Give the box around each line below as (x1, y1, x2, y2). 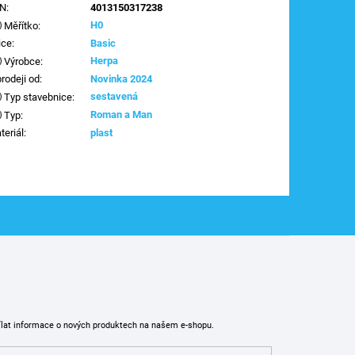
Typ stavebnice (2, 90, 73, 103)
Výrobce (2, 55, 41, 67)
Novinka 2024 (90, 72, 153, 85)
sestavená (90, 90, 139, 102)
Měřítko (2, 19, 39, 32)
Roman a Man (90, 108, 153, 120)
